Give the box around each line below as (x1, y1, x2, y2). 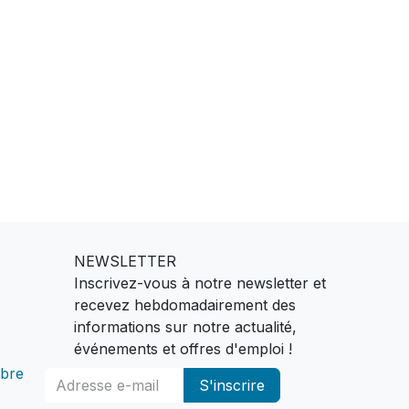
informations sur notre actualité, (74, 317, 297, 336)
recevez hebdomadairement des (74, 295, 296, 314)
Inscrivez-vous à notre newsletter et (74, 273, 326, 292)
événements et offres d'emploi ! (74, 339, 292, 358)
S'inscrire (198, 375, 265, 394)
